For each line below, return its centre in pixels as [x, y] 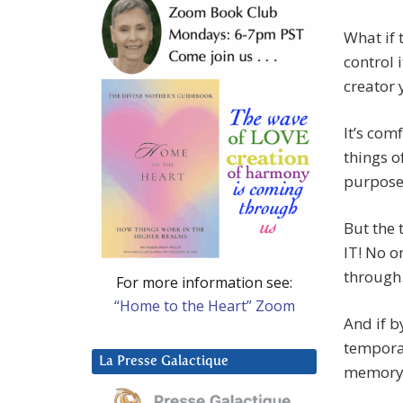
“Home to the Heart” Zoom [204, 305]
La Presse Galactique [164, 361]
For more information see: [204, 282]
